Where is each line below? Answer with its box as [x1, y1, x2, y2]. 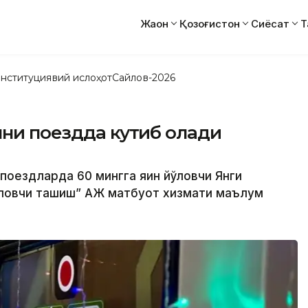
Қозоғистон [179, 16, 240, 30]
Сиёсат [251, 16, 289, 30]
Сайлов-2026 [112, 71, 175, 84]
